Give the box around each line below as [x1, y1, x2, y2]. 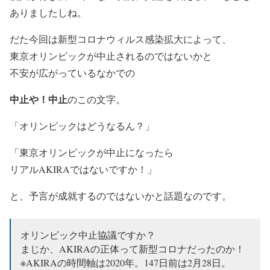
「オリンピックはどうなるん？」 [10, 119, 154, 133]
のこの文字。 [67, 93, 125, 106]
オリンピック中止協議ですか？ [20, 228, 155, 242]
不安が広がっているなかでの [10, 66, 135, 80]
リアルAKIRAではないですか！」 [10, 163, 157, 176]
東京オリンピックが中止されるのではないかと [10, 49, 212, 63]
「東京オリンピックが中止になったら [10, 146, 174, 159]
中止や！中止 [10, 92, 67, 107]
